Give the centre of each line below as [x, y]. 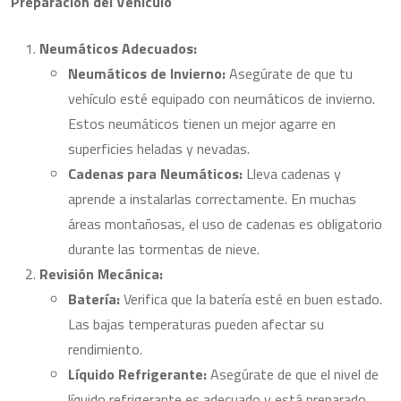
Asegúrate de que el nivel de [293, 374]
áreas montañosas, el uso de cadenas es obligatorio [225, 224]
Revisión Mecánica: [101, 274]
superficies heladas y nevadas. [159, 149]
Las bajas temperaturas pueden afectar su [196, 324]
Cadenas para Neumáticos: [155, 174]
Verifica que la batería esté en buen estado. [251, 299]
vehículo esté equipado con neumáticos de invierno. [222, 98]
